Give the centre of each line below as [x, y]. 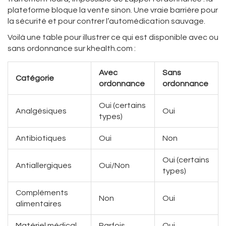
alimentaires [39, 204]
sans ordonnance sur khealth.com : [72, 49]
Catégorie [35, 78]
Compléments [42, 193]
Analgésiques [41, 111]
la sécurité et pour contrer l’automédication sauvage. [106, 21]
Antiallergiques [44, 166]
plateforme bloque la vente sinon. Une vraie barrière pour [113, 10]
